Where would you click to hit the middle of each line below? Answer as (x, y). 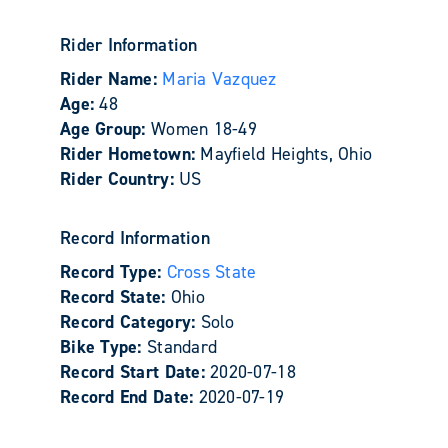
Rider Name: (111, 79)
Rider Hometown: (130, 154)
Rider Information (129, 45)
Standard (182, 347)
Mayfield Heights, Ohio (286, 154)
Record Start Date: (135, 372)
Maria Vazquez (219, 79)
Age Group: (105, 129)
